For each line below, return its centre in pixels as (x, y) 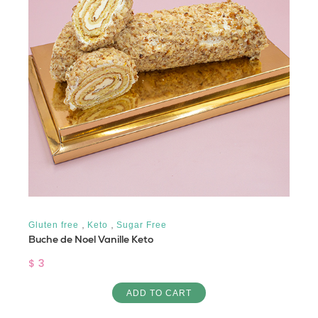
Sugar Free (142, 225)
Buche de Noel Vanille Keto (91, 239)
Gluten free (54, 225)
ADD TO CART (159, 293)
